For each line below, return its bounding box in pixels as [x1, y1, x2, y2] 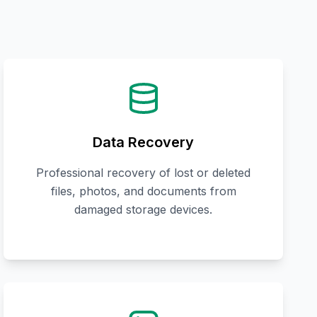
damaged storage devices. [74, 202, 213, 217]
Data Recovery [93, 134, 195, 151]
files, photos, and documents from [50, 184, 236, 199]
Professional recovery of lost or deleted [36, 166, 251, 180]
